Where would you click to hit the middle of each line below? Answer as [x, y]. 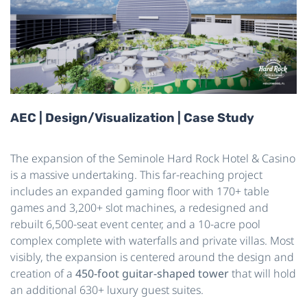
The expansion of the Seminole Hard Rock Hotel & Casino [153, 159]
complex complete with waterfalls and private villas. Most [152, 241]
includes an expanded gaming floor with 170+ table [140, 192]
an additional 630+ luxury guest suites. [107, 290]
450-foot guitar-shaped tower [153, 274]
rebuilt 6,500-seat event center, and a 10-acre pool [135, 224]
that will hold [264, 274]
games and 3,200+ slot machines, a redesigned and [139, 208]
